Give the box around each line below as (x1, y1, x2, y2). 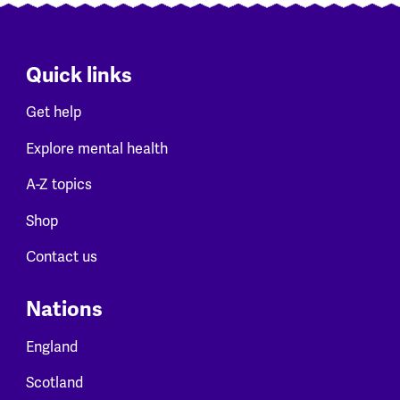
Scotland (25, 374, 83, 393)
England (25, 337, 78, 356)
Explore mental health (25, 139, 168, 158)
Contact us (25, 248, 97, 267)
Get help (25, 104, 81, 122)
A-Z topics (25, 176, 92, 195)
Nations (25, 296, 103, 323)
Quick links (25, 62, 132, 88)
